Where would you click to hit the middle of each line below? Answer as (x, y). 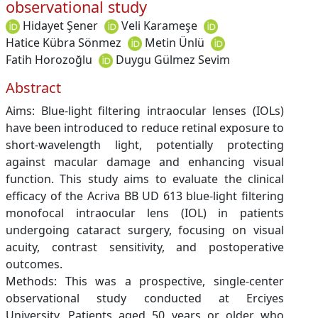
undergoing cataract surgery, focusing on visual (145, 230)
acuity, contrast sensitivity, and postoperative (145, 247)
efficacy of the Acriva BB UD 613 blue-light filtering (145, 196)
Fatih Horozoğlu (49, 59)
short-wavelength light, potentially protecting (145, 144)
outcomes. (34, 264)
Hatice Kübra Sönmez (64, 42)
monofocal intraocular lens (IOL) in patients (145, 213)
